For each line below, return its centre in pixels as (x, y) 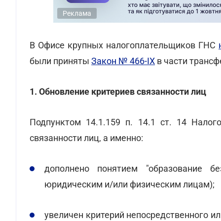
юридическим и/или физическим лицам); (129, 184)
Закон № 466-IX (123, 61)
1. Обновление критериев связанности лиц (118, 92)
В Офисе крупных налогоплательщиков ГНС (124, 45)
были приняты (60, 61)
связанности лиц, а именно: (86, 138)
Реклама (77, 13)
